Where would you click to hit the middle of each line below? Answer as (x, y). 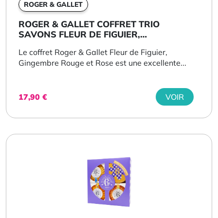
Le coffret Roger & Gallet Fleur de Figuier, (93, 52)
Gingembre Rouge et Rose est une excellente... (102, 63)
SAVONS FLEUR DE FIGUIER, (79, 34)
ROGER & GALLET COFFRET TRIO (89, 24)
